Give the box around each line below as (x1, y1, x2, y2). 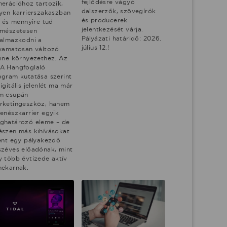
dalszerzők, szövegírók (81, 7, 156, 15)
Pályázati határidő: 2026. (81, 34, 162, 42)
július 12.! (81, 43, 109, 51)
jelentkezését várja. (81, 25, 143, 33)
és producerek (81, 16, 128, 24)
